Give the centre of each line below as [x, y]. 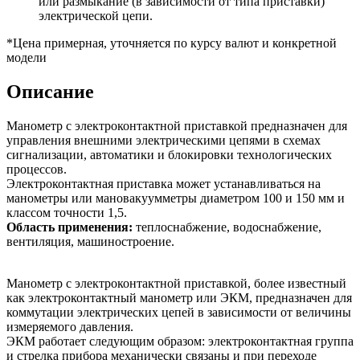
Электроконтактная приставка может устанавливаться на [164, 183]
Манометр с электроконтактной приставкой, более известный [176, 283]
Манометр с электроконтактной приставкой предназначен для [177, 125]
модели [27, 57]
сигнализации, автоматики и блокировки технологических [169, 154]
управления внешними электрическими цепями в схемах [164, 140]
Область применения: [70, 227]
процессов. [37, 169]
